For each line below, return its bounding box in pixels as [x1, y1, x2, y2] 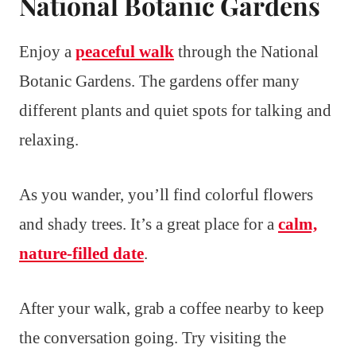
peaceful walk [75, 41, 174, 61]
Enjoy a [19, 41, 75, 61]
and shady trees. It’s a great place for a [19, 214, 278, 234]
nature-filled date [19, 243, 144, 263]
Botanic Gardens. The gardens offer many [19, 71, 300, 91]
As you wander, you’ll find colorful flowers [19, 184, 313, 204]
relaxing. [19, 130, 79, 149]
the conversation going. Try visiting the [19, 327, 286, 347]
